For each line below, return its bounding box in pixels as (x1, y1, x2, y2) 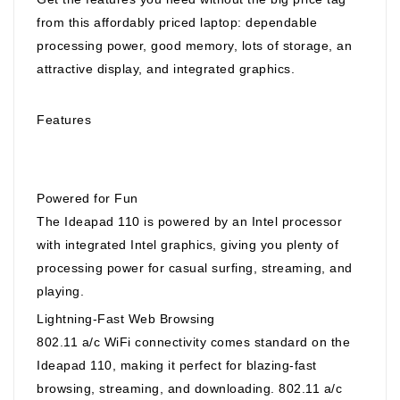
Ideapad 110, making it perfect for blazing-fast (37, 357, 317, 372)
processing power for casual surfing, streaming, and (37, 260, 353, 275)
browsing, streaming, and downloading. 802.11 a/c (37, 380, 342, 396)
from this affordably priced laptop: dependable (37, 14, 317, 29)
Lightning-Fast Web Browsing (37, 311, 215, 326)
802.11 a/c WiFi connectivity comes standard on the (37, 334, 350, 349)
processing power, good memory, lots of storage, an (37, 37, 352, 53)
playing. (37, 283, 84, 298)
